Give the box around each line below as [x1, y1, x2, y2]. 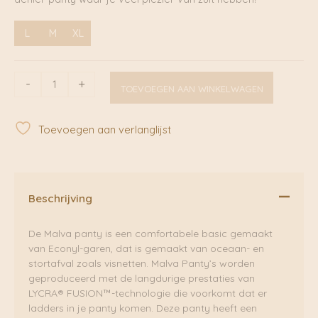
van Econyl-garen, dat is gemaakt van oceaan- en [28, 242, 264, 256]
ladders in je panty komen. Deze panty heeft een [28, 302, 257, 315]
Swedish [13, 131, 53, 145]
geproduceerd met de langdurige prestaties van [28, 272, 255, 285]
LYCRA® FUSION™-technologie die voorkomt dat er [28, 287, 267, 300]
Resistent [13, 101, 57, 115]
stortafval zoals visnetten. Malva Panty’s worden [28, 257, 255, 270]
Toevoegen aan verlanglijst [38, 123, 171, 137]
